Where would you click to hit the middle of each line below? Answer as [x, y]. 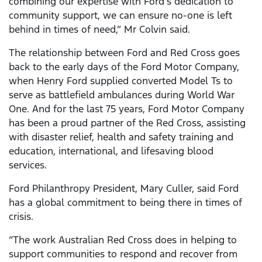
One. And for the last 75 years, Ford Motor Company [127, 109]
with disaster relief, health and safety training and [121, 137]
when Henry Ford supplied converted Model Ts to [121, 81]
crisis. [21, 217]
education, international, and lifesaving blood [111, 151]
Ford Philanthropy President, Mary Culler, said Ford [124, 189]
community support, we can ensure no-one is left [120, 15]
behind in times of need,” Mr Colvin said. [99, 30]
